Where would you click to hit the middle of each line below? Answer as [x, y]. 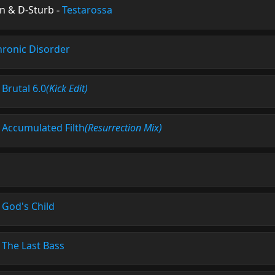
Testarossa [87, 10]
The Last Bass [33, 246]
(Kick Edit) [67, 88]
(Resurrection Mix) [123, 128]
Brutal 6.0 [24, 88]
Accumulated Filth [43, 128]
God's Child [28, 206]
